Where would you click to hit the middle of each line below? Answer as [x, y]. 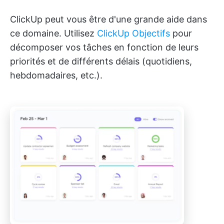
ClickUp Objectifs [133, 33]
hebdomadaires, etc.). [56, 75]
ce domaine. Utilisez [53, 33]
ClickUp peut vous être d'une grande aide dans [108, 19]
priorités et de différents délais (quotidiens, [101, 61]
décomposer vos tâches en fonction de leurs [104, 47]
